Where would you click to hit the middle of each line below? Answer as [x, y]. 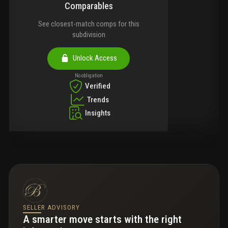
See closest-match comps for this [89, 24]
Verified [98, 86]
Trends [98, 99]
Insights [98, 113]
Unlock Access [93, 58]
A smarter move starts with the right [102, 220]
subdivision [89, 35]
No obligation [89, 76]
